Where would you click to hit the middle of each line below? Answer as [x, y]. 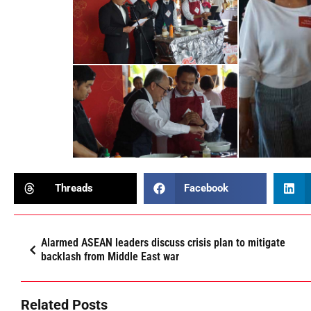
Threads [74, 188]
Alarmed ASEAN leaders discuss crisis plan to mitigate [163, 242]
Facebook [207, 188]
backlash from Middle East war [110, 256]
